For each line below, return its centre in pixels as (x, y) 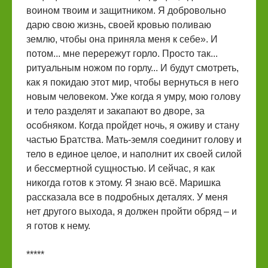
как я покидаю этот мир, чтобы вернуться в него (133, 82)
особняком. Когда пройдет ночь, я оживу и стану (133, 125)
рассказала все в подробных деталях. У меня (127, 197)
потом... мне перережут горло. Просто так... (122, 53)
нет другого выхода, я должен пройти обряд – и (132, 211)
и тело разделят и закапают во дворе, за (115, 111)
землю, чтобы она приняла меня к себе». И (122, 39)
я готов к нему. (58, 226)
